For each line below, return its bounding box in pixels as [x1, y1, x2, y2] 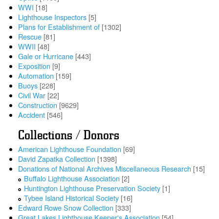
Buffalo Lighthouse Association [24, 173, 120, 183]
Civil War [18, 89, 46, 100]
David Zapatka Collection [18, 153, 96, 164]
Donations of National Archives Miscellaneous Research [18, 163, 192, 174]
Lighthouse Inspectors [18, 11, 87, 22]
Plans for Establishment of [18, 21, 100, 32]
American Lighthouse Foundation [18, 143, 122, 154]
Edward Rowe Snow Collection [18, 202, 114, 213]
